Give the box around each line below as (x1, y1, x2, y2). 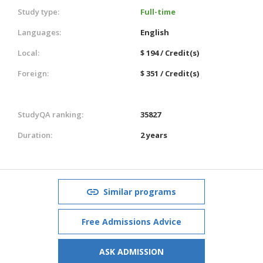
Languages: (18, 26, 61, 38)
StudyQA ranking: (18, 109, 83, 120)
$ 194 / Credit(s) (140, 47, 199, 58)
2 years (140, 129, 167, 140)
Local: (18, 47, 39, 58)
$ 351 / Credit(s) (140, 68, 199, 79)
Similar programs (103, 186, 176, 197)
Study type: (18, 6, 59, 17)
